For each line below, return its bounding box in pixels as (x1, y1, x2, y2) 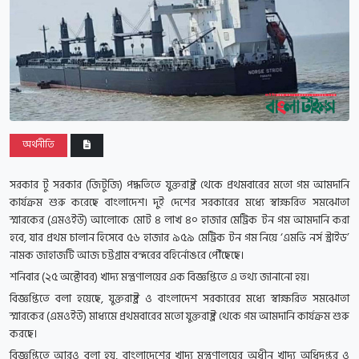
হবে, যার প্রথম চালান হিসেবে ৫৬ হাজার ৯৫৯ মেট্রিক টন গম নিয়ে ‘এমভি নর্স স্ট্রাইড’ (10, 228, 349, 248)
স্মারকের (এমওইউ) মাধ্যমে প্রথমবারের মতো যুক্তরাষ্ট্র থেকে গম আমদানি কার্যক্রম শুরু (10, 307, 349, 326)
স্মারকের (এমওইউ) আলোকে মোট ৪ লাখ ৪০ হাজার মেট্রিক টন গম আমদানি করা (10, 211, 349, 230)
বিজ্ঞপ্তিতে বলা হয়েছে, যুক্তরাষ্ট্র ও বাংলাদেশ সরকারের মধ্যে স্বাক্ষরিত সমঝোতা (10, 289, 349, 309)
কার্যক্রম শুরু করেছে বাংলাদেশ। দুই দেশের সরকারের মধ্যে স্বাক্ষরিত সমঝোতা (10, 193, 349, 212)
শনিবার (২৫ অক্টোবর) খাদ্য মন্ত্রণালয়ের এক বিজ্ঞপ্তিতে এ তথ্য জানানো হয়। (10, 268, 309, 287)
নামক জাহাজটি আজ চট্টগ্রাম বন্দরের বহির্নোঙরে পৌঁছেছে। (10, 246, 244, 265)
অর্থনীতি (22, 137, 54, 153)
